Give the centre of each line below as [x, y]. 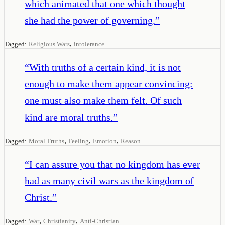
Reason [131, 141]
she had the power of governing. [90, 20]
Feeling [79, 141]
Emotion [105, 141]
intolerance [89, 44]
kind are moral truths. [69, 117]
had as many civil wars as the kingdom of [109, 181]
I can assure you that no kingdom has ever [115, 164]
